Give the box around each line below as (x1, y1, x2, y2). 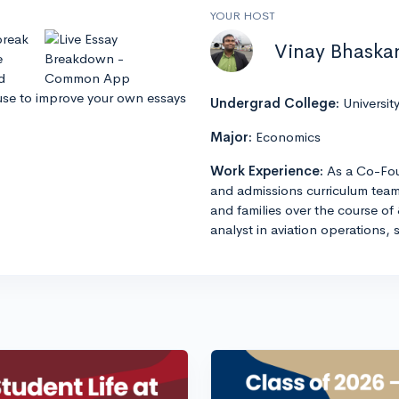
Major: (210, 128, 256, 146)
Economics (256, 128, 321, 146)
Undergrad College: (210, 94, 343, 112)
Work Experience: (210, 162, 327, 180)
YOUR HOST (210, 8, 275, 24)
